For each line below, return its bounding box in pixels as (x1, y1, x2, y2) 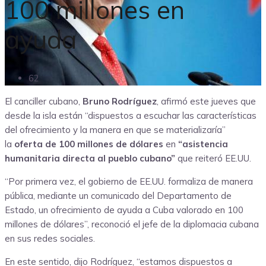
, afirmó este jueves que (157, 96, 256, 107)
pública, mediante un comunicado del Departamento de (5, 190, 232, 202)
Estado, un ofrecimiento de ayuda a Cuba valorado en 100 (5, 204, 243, 216)
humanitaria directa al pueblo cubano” (5, 153, 175, 164)
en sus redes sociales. (5, 233, 95, 245)
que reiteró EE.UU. (175, 153, 251, 164)
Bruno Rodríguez (83, 96, 157, 107)
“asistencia (178, 138, 228, 150)
